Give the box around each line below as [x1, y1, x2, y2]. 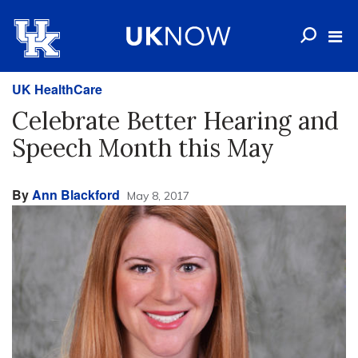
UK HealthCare [12, 80, 102, 98]
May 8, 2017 [127, 189, 189, 203]
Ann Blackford [32, 185, 120, 204]
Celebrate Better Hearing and [12, 105, 339, 136]
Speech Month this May [12, 133, 274, 163]
